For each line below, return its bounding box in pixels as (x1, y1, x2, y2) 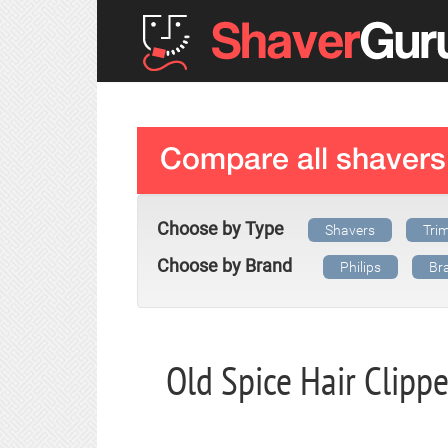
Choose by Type (157, 218, 284, 239)
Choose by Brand (157, 255, 292, 276)
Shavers (325, 222, 375, 238)
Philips (340, 259, 381, 275)
